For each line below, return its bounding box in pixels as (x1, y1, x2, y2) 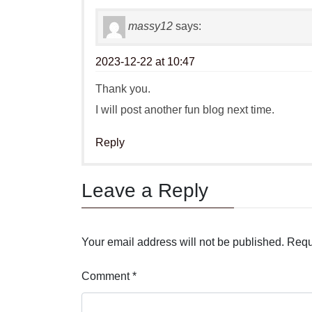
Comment (81, 270, 132, 283)
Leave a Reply (81, 180, 208, 202)
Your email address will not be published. (81, 236, 284, 249)
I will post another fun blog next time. (95, 104, 274, 116)
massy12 (128, 20, 173, 33)
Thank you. (95, 83, 150, 95)
